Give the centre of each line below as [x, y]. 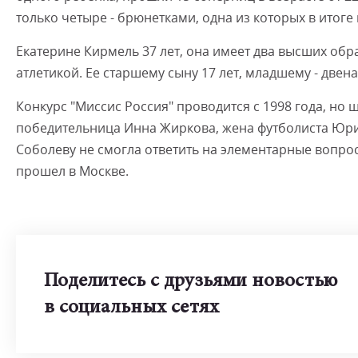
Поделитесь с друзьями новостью [191, 282]
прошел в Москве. [72, 171]
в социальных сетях [131, 308]
